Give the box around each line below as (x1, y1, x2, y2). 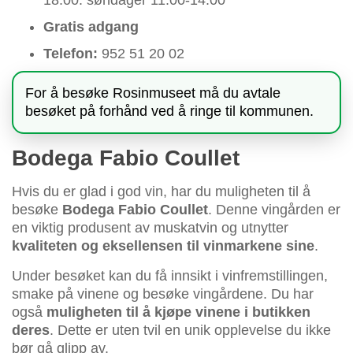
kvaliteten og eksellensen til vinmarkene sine (12, 238, 314, 255)
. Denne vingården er (208, 202, 340, 218)
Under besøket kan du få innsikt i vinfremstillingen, (12, 268, 328, 284)
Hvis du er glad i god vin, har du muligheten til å (12, 184, 310, 200)
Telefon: (43, 46, 98, 62)
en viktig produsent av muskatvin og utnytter (12, 220, 288, 236)
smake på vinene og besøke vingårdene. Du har (12, 286, 314, 303)
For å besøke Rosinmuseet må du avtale (25, 85, 281, 102)
